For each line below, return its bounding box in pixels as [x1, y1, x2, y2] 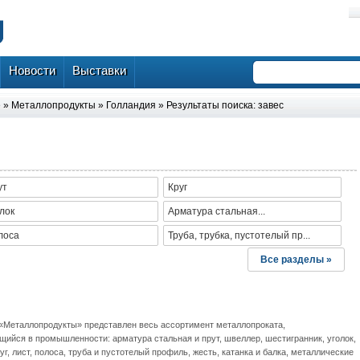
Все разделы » [260, 254, 332, 266]
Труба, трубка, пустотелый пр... [168, 230, 310, 242]
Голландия [106, 100, 156, 111]
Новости [9, 63, 55, 77]
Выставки [72, 63, 126, 77]
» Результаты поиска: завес [156, 100, 284, 111]
